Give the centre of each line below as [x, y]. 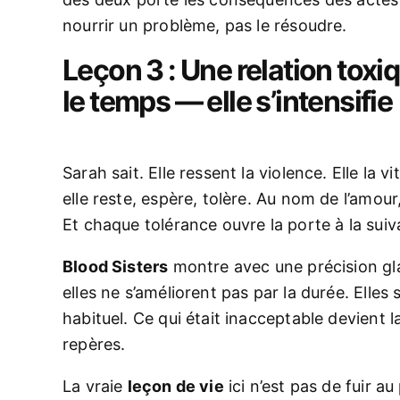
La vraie [95, 386]
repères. [94, 344]
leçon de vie [175, 386]
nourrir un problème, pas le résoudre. [205, 25]
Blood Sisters [116, 267]
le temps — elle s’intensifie [228, 101]
